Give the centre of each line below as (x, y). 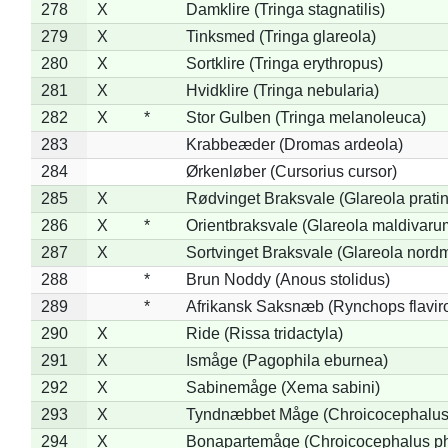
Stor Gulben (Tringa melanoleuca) (305, 117)
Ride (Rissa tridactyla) (264, 333)
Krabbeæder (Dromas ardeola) (294, 144)
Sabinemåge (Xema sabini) (282, 387)
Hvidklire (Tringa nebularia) (282, 90)
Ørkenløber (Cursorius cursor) (291, 171)
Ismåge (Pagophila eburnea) (286, 360)
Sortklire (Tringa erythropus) (284, 63)
